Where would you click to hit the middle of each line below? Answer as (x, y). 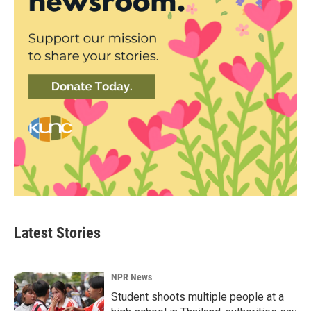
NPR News (132, 277)
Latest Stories (57, 233)
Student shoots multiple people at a (197, 297)
